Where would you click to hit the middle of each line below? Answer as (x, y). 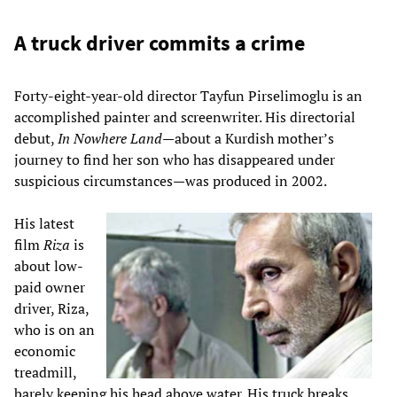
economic (45, 350)
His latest (44, 223)
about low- (49, 265)
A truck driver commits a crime (160, 43)
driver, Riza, (51, 308)
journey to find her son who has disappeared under (175, 159)
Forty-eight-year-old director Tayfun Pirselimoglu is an (188, 95)
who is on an (54, 329)
